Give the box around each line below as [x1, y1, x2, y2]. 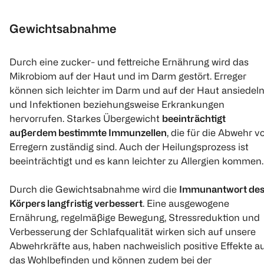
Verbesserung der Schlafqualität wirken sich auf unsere [9, 226, 256, 237]
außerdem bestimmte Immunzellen [9, 127, 167, 138]
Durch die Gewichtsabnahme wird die [9, 184, 179, 195]
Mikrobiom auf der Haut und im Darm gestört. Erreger [9, 71, 246, 82]
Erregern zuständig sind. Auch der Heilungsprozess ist [9, 141, 249, 153]
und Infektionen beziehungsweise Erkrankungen [9, 99, 225, 110]
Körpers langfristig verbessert [9, 198, 143, 209]
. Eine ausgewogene [143, 198, 229, 209]
